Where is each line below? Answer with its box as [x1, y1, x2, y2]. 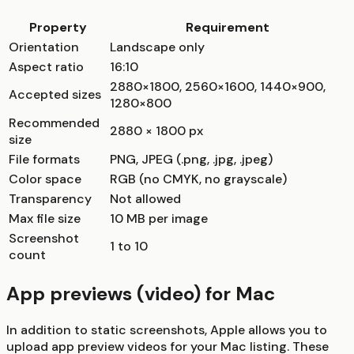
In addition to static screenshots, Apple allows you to [6, 321, 327, 338]
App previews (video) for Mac [6, 281, 275, 307]
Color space [9, 171, 81, 188]
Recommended [9, 115, 100, 132]
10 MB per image [110, 210, 208, 228]
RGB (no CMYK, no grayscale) [110, 171, 287, 188]
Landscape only [110, 39, 205, 56]
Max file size [9, 210, 81, 228]
